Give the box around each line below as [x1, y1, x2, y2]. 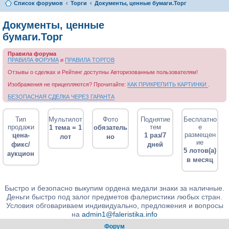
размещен [184, 131, 216, 139]
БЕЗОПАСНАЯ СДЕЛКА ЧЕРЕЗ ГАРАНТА [8, 94, 114, 100]
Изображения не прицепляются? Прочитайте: [8, 81, 127, 87]
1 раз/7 [144, 131, 167, 139]
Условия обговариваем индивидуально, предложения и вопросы [6, 201, 223, 210]
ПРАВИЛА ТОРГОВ [65, 57, 114, 63]
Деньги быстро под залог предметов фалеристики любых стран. [7, 193, 222, 201]
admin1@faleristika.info [82, 210, 157, 218]
